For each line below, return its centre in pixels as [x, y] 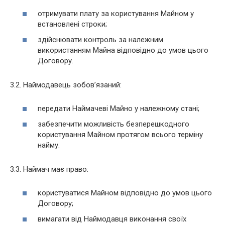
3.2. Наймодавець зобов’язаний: [66, 85]
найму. [49, 145]
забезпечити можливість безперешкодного [114, 124]
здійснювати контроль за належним [100, 40]
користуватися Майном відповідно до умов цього [125, 193]
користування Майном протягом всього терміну [120, 135]
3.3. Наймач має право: [49, 170]
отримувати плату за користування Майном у [116, 13]
